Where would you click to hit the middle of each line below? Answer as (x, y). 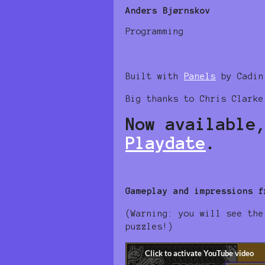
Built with (155, 76)
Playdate (166, 143)
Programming (155, 31)
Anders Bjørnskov (168, 10)
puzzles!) (149, 226)
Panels (200, 76)
